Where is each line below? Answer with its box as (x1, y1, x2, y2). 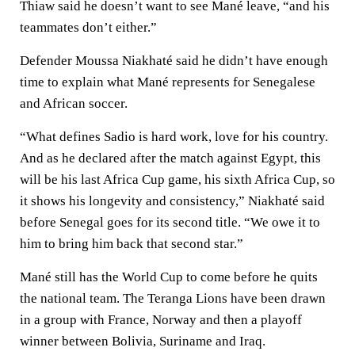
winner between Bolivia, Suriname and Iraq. (20, 334, 265, 349)
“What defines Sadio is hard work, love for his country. (20, 129, 328, 144)
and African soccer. (20, 96, 128, 111)
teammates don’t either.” (20, 20, 157, 35)
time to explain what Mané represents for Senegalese (20, 74, 315, 90)
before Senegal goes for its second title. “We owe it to (20, 215, 320, 230)
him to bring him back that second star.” (20, 236, 243, 251)
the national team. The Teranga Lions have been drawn (20, 291, 326, 306)
